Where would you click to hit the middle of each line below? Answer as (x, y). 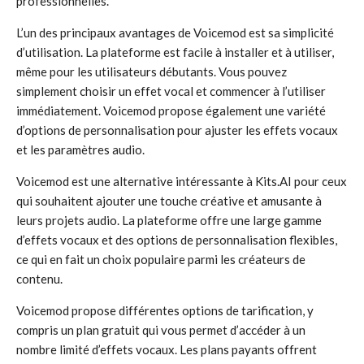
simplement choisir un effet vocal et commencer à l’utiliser (171, 91)
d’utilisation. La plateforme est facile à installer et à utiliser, (175, 52)
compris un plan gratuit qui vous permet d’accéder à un (161, 330)
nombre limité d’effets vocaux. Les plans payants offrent (167, 349)
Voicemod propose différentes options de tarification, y (165, 310)
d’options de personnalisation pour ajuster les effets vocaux (177, 130)
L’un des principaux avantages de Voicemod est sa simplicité (175, 32)
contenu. (39, 279)
